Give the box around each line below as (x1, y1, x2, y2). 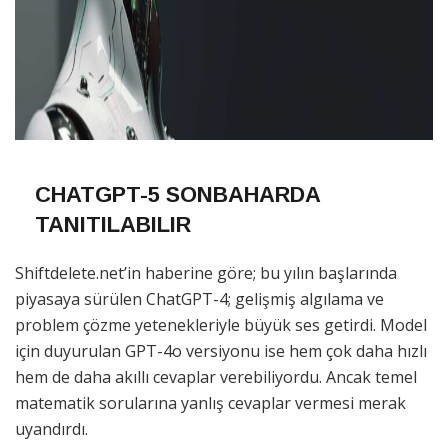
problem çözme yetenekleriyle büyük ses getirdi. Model (15, 313, 427, 336)
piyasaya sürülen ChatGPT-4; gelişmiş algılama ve (15, 287, 384, 310)
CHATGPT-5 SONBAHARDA (35, 181, 320, 207)
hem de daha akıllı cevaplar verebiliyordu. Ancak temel (15, 365, 417, 388)
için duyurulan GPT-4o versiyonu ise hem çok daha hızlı (15, 339, 427, 362)
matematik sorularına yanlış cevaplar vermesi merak (15, 391, 406, 414)
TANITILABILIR (35, 211, 191, 237)
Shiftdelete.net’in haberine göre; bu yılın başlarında (15, 261, 397, 284)
